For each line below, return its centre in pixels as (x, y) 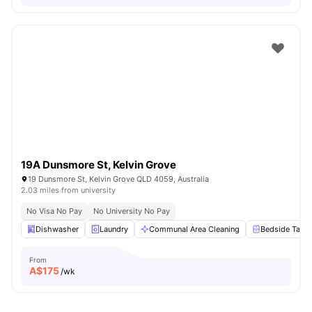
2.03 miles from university (68, 190)
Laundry (114, 229)
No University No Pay (132, 211)
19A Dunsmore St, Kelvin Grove (99, 165)
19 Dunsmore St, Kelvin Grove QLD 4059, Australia (118, 179)
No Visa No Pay (54, 211)
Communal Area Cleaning (194, 229)
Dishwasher (57, 229)
